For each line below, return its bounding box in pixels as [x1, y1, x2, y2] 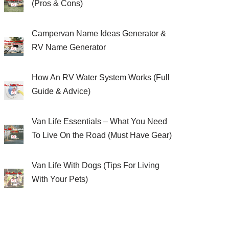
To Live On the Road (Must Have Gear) [32, 130, 172, 140]
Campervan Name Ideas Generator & [32, 29, 167, 38]
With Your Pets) [32, 174, 88, 184]
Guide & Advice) [32, 86, 91, 96]
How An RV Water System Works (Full [32, 73, 170, 82]
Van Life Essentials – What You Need [32, 117, 168, 126]
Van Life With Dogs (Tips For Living [32, 161, 160, 170]
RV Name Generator [32, 42, 106, 52]
